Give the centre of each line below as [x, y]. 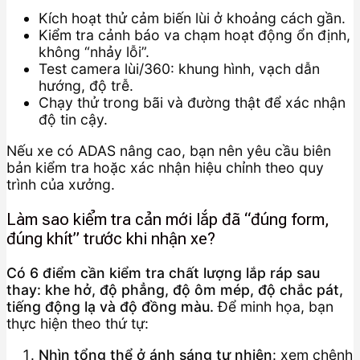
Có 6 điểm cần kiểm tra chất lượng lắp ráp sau [163, 273]
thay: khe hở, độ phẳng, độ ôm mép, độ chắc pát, [175, 290]
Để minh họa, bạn [274, 307]
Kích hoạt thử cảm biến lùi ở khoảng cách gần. [192, 18]
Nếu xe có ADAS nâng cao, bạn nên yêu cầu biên [169, 151]
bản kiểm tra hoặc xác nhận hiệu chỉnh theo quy [165, 168]
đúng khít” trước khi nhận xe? [111, 238]
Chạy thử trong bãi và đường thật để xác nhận [192, 103]
